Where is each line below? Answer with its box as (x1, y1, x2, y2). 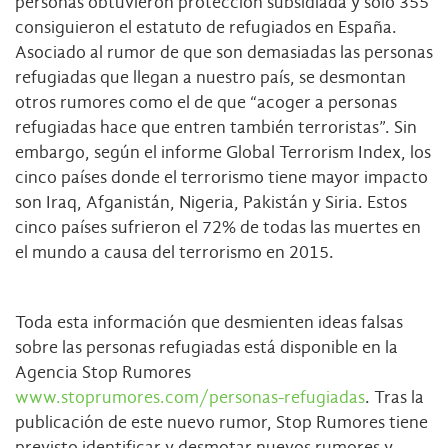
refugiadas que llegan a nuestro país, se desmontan (15, 67, 406, 89)
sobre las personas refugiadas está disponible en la (15, 337, 398, 359)
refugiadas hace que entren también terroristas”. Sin (15, 117, 417, 139)
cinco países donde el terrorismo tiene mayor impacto (15, 167, 428, 189)
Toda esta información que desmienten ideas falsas (15, 312, 403, 334)
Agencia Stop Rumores (15, 362, 191, 384)
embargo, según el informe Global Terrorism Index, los (15, 142, 431, 164)
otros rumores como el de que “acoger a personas (15, 92, 397, 114)
